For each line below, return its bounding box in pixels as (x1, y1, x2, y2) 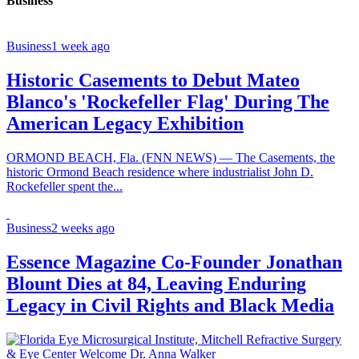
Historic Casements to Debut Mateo (6, 70, 300, 91)
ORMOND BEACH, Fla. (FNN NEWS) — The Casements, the (6, 151, 335, 165)
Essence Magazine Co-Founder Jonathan (6, 251, 342, 272)
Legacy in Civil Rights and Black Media (6, 294, 334, 316)
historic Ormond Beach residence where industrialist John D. (6, 165, 313, 179)
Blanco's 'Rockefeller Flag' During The (6, 91, 329, 113)
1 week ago (51, 39, 110, 54)
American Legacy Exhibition (6, 113, 244, 135)
